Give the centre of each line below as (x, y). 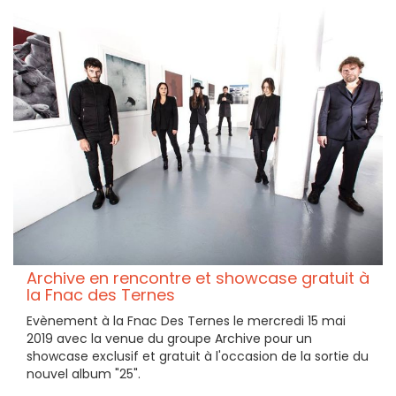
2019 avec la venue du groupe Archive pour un (169, 339)
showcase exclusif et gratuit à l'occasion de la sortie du (198, 357)
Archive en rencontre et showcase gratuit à (198, 278)
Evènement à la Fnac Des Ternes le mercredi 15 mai (186, 321)
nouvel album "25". (84, 374)
